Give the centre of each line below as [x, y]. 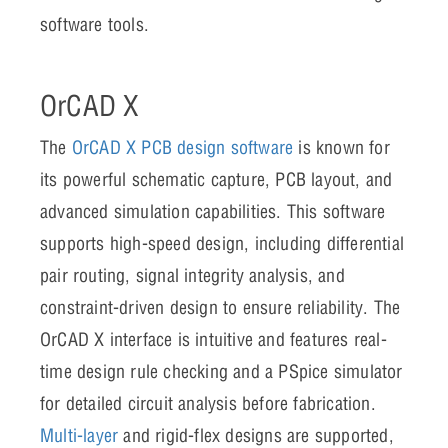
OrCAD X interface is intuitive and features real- [213, 339]
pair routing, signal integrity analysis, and [192, 275]
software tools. [94, 24]
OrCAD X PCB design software [182, 147]
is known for [341, 147]
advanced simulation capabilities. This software [213, 211]
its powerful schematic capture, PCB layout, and [216, 179]
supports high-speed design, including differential [222, 243]
